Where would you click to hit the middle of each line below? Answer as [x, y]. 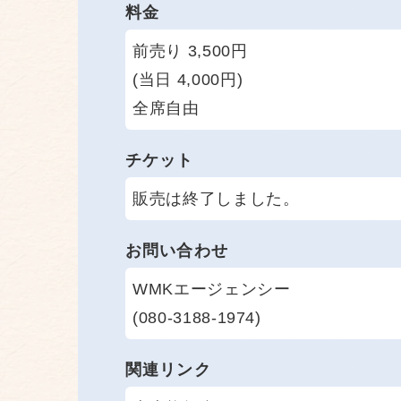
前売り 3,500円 [190, 51]
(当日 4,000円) [188, 79]
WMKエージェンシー [212, 289]
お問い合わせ [177, 250]
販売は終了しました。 [216, 198]
